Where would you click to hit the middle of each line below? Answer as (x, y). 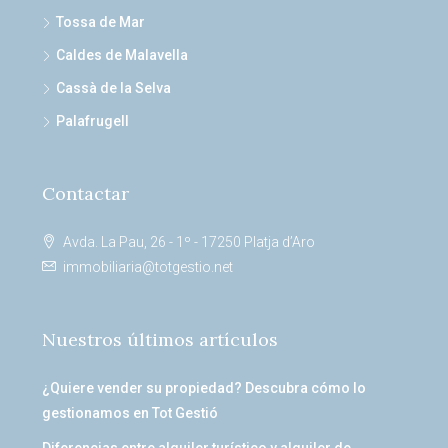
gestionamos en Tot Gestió (130, 413)
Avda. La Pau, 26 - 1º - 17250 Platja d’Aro (189, 242)
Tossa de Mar (100, 22)
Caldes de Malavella (122, 55)
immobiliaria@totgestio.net (148, 267)
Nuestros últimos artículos (160, 339)
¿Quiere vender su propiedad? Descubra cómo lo (204, 388)
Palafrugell (92, 121)
